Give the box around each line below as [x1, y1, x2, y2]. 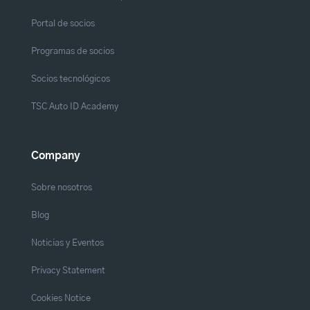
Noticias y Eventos [30, 237, 104, 248]
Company [30, 149, 80, 161]
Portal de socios [30, 18, 95, 28]
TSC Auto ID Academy [30, 101, 118, 111]
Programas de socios [30, 46, 114, 56]
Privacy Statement [30, 265, 105, 275]
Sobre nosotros [30, 182, 92, 192]
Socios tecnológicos [30, 73, 110, 84]
